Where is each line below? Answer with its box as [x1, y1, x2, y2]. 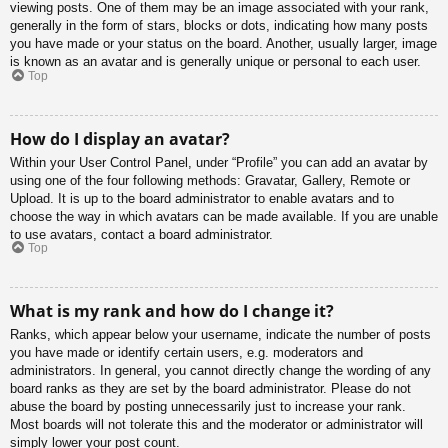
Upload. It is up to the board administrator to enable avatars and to [10, 190, 394, 206]
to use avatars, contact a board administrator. [10, 226, 273, 242]
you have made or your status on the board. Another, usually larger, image [10, 36, 437, 52]
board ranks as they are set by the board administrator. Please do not [10, 381, 411, 397]
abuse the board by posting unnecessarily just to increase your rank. [10, 399, 406, 415]
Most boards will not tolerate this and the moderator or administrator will [10, 417, 423, 433]
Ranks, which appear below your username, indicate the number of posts [10, 327, 431, 343]
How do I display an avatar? [10, 127, 230, 150]
